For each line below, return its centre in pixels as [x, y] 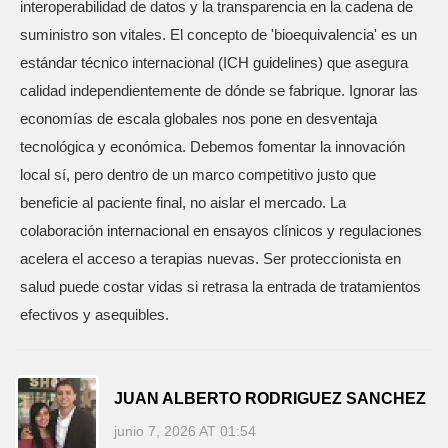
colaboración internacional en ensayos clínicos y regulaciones [221, 230]
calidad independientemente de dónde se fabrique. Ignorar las [219, 90]
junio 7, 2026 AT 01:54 [185, 430]
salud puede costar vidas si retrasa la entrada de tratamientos [220, 286]
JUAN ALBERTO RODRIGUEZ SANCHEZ [270, 398]
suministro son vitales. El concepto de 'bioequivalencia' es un [218, 34]
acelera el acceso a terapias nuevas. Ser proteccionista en [210, 258]
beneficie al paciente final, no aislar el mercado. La [183, 202]
